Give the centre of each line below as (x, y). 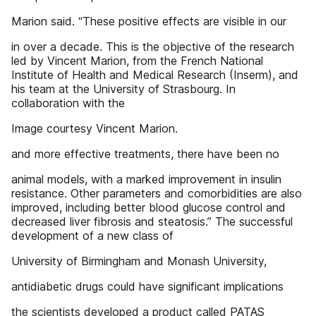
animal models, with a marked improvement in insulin (146, 179)
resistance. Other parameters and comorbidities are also (157, 193)
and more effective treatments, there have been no (145, 154)
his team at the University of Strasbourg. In (123, 89)
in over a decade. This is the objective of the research (153, 47)
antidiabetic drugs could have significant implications (147, 286)
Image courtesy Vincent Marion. (95, 128)
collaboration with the (68, 103)
